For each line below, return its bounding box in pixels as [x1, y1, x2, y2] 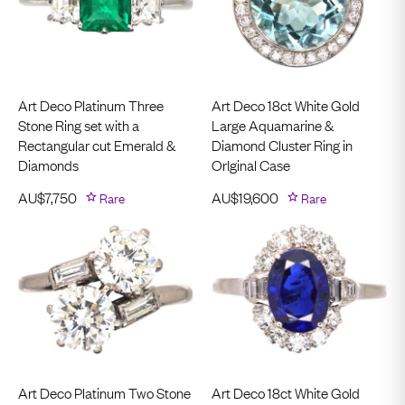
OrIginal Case [212, 154, 290, 174]
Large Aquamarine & [212, 114, 334, 135]
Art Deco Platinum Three [18, 94, 164, 115]
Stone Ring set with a [18, 114, 139, 135]
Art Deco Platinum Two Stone [18, 382, 191, 402]
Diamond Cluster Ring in [212, 134, 353, 155]
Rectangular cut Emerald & [18, 134, 175, 155]
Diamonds [18, 154, 79, 174]
